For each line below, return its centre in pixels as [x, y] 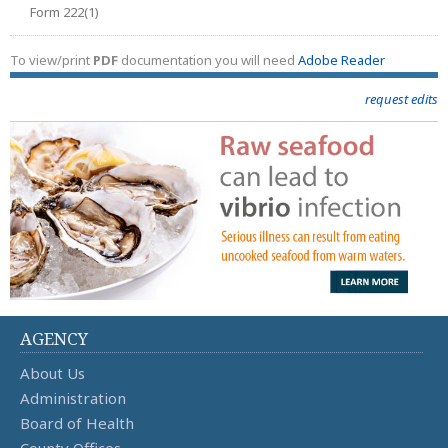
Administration [73, 398]
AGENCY [54, 339]
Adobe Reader [341, 59]
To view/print [51, 59]
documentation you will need [208, 59]
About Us [52, 373]
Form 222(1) [64, 11]
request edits [401, 98]
